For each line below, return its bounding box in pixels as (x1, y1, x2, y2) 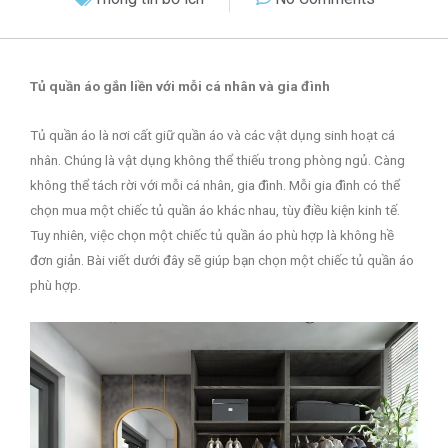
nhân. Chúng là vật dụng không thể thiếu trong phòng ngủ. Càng (30, 151, 405, 168)
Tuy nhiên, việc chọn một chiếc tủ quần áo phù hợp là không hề (30, 226, 394, 243)
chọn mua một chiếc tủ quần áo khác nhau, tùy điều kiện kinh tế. (30, 201, 400, 218)
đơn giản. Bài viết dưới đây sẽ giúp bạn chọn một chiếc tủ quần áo (30, 251, 414, 268)
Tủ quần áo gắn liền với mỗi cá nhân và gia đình (30, 77, 330, 94)
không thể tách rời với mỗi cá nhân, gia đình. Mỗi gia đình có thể (30, 176, 400, 193)
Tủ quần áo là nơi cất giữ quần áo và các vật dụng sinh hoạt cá (30, 126, 395, 143)
